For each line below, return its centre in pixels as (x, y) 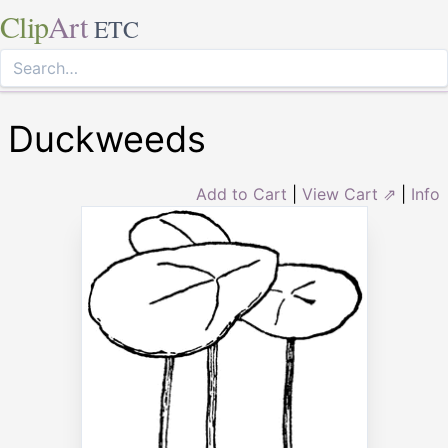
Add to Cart (241, 194)
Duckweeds (107, 139)
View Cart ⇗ (349, 194)
